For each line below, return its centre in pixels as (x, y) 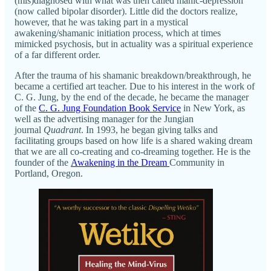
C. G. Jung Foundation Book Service (110, 108)
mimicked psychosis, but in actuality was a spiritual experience (134, 44)
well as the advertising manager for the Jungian (104, 119)
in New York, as (213, 108)
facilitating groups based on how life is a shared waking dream (133, 140)
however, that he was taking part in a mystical (101, 22)
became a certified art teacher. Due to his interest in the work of (135, 86)
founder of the (43, 162)
